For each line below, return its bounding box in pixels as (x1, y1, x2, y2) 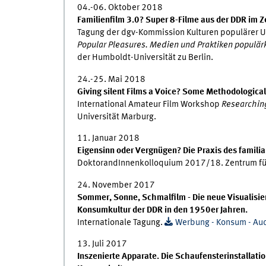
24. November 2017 (77, 180, 155, 190)
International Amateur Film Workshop (77, 99, 221, 109)
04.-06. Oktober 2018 (77, 3, 163, 13)
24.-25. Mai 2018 (77, 74, 145, 84)
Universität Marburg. (77, 112, 156, 122)
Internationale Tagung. (77, 217, 164, 227)
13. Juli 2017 (77, 239, 127, 249)
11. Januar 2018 (77, 134, 140, 144)
